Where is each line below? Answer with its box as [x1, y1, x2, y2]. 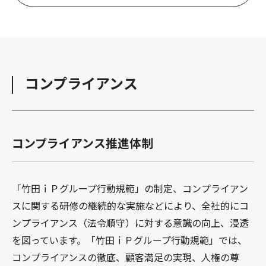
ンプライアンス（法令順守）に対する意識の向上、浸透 [12, 215, 249, 230]
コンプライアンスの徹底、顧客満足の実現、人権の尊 [12, 249, 239, 264]
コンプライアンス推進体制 [12, 134, 153, 151]
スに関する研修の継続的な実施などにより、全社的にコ [12, 198, 249, 213]
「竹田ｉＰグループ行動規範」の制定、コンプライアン [12, 180, 248, 195]
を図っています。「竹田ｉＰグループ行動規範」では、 [12, 232, 247, 247]
